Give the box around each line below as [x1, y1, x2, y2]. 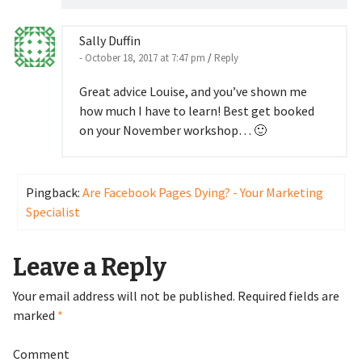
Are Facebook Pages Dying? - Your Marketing [82, 183, 323, 200]
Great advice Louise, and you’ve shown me [78, 82, 307, 99]
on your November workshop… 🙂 [78, 121, 267, 138]
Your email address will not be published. [12, 287, 235, 304]
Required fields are [234, 287, 339, 304]
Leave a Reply [12, 252, 166, 282]
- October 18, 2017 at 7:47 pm [78, 50, 208, 65]
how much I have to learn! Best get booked [78, 102, 314, 119]
